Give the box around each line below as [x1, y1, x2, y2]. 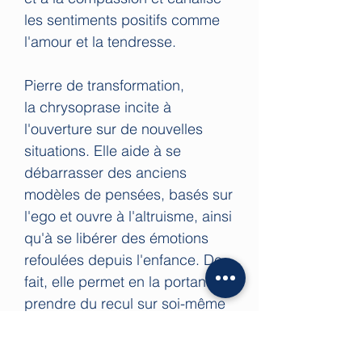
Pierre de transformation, [24, 75, 184, 95]
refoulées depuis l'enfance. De [24, 250, 222, 269]
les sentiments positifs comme [24, 10, 220, 29]
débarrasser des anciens [24, 162, 187, 182]
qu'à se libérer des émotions [24, 228, 208, 247]
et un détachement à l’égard [24, 337, 208, 356]
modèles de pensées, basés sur [24, 184, 233, 204]
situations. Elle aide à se [24, 141, 181, 160]
